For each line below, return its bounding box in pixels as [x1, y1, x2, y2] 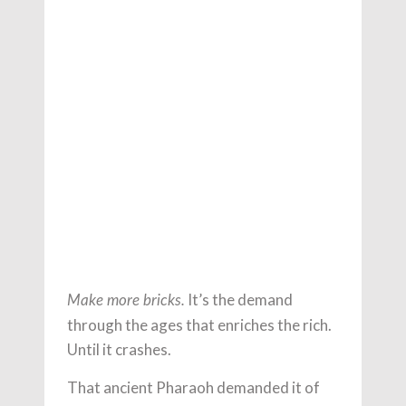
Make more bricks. [67, 292, 185, 308]
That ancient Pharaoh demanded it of [67, 377, 320, 397]
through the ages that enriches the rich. [67, 314, 332, 334]
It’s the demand [185, 289, 293, 309]
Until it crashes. [67, 339, 171, 359]
